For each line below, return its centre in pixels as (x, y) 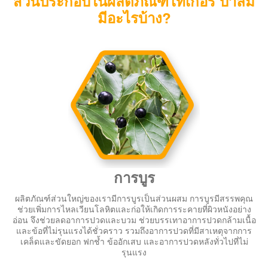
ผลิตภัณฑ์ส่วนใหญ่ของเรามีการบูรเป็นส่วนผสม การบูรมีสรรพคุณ (134, 200)
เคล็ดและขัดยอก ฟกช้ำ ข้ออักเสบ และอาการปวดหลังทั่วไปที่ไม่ (134, 243)
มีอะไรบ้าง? (134, 20)
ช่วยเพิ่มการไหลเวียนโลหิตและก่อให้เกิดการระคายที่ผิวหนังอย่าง (134, 210)
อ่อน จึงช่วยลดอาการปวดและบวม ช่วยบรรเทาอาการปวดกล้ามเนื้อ (134, 221)
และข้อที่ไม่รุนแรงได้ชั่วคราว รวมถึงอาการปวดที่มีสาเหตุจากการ (134, 232)
